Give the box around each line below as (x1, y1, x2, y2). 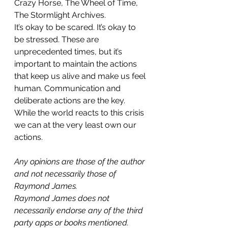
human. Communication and (14, 83, 123, 93)
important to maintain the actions (14, 59, 139, 69)
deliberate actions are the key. (14, 96, 127, 105)
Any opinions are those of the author (14, 157, 147, 166)
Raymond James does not (14, 193, 111, 203)
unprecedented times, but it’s (14, 47, 124, 56)
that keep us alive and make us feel (14, 71, 148, 81)
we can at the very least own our (14, 120, 138, 130)
